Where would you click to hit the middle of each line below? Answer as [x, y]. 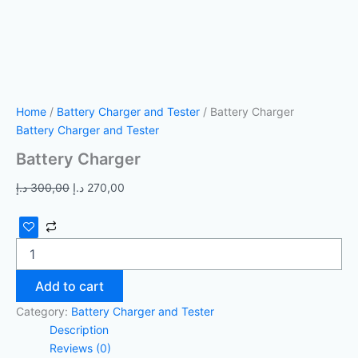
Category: [44, 311]
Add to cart [70, 286]
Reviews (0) [80, 348]
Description [79, 329]
